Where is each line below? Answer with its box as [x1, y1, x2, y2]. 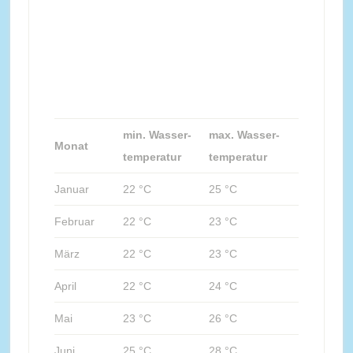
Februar [54, 215, 95, 229]
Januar [54, 183, 89, 196]
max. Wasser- [208, 128, 280, 142]
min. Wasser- [122, 128, 191, 142]
